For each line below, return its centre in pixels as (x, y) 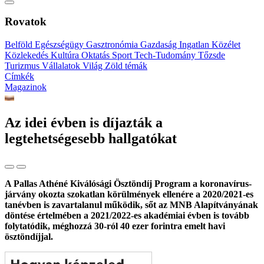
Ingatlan (195, 45)
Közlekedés (28, 55)
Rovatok (26, 22)
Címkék (19, 77)
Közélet (226, 45)
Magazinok (26, 87)
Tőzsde (212, 55)
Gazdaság (160, 45)
